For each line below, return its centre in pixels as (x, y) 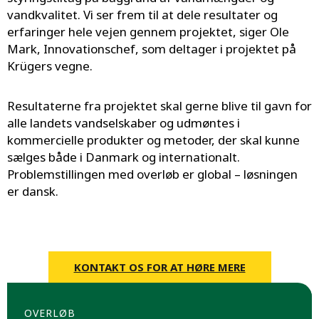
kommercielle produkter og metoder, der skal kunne (153, 140)
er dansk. (33, 192)
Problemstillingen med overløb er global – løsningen (152, 174)
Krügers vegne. (50, 66)
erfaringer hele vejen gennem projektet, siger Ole (148, 32)
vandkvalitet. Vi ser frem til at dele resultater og (142, 15)
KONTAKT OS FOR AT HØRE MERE (159, 267)
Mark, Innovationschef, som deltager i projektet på (152, 49)
